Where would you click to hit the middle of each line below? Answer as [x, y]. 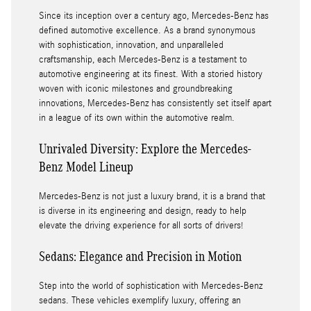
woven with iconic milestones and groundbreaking [136, 89]
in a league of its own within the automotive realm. [137, 118]
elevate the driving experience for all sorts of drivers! [141, 226]
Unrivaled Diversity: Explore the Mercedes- [145, 149]
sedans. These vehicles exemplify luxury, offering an [140, 301]
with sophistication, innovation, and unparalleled [131, 45]
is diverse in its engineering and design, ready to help [143, 211]
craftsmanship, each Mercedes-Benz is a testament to [143, 60]
